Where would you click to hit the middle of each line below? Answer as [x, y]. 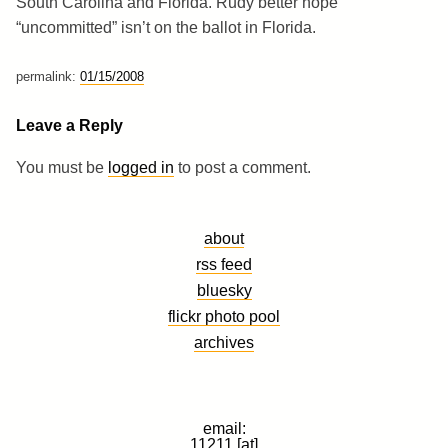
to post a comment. [242, 167]
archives [224, 341]
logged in [141, 167]
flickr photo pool [224, 315]
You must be [62, 167]
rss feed [224, 263]
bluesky [224, 289]
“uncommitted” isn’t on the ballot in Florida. [166, 27]
